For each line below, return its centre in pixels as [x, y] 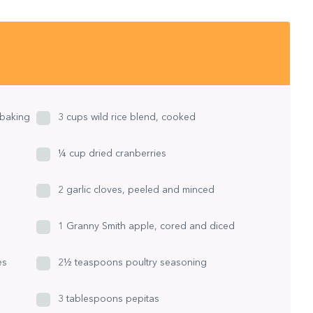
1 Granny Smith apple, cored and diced [147, 226]
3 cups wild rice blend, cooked [127, 117]
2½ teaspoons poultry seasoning [133, 262]
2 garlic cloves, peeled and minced [137, 190]
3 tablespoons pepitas [109, 299]
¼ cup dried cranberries [112, 153]
